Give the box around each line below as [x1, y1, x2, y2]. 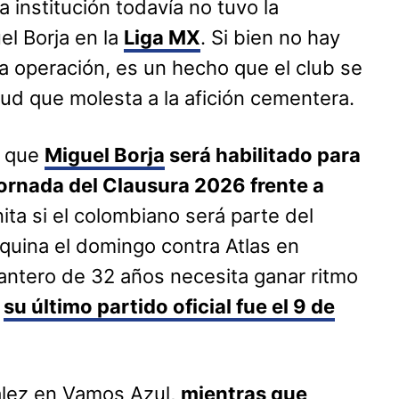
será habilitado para [165, 143, 361, 167]
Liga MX [124, 26, 200, 50]
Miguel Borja [45, 143, 165, 167]
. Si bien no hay [200, 26, 340, 50]
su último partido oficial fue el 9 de [4, 295, 335, 319]
